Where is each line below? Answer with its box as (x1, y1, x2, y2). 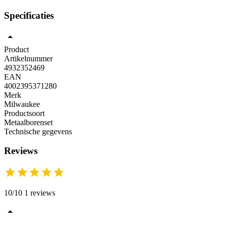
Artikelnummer (4, 54, 53, 63)
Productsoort (4, 108, 45, 118)
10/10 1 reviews (4, 188, 55, 198)
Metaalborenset (4, 118, 53, 127)
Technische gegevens (4, 127, 72, 136)
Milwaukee (4, 99, 40, 108)
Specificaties (4, 10, 54, 21)
